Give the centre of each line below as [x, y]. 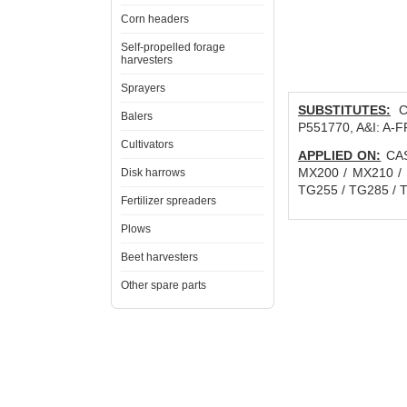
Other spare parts [164, 285]
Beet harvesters [159, 257]
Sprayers [143, 88]
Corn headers [155, 19]
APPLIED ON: [340, 155]
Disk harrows [153, 173]
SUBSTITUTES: [344, 110]
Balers [137, 116]
